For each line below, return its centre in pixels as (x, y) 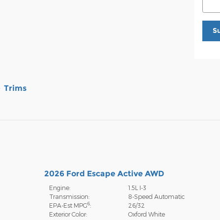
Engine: (59, 187)
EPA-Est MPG (68, 205)
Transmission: (69, 196)
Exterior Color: (68, 214)
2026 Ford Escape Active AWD (104, 173)
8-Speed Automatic (157, 196)
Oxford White (147, 214)
